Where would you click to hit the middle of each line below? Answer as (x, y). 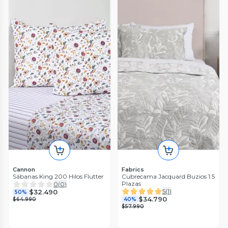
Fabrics (133, 169)
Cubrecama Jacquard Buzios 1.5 (168, 176)
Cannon (24, 169)
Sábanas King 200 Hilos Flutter (58, 176)
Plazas (131, 183)
